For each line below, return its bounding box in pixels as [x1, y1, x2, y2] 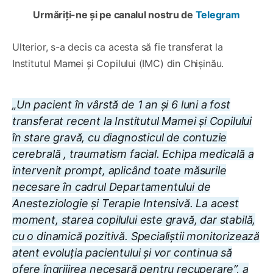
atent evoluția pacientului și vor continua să [12, 246, 232, 259]
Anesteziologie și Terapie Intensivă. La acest [12, 196, 239, 210]
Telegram [195, 8, 240, 21]
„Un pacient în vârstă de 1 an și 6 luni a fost [12, 97, 230, 111]
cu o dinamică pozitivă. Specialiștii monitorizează [12, 229, 260, 243]
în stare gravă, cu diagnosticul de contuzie [12, 130, 227, 144]
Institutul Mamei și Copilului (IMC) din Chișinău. [12, 57, 224, 69]
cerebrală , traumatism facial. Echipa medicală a [12, 147, 254, 160]
